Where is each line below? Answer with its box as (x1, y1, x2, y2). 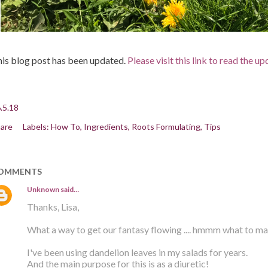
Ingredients (83, 121, 128, 132)
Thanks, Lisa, (26, 201, 79, 213)
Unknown (26, 185, 59, 194)
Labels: (22, 121, 49, 132)
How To (50, 121, 80, 132)
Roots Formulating (131, 121, 200, 132)
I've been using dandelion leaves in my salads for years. (26, 246, 248, 258)
